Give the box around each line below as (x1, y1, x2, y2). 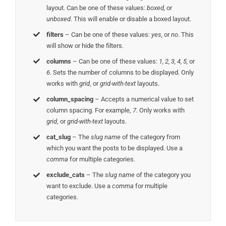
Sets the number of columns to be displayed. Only (51, 68, 194, 76)
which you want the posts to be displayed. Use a (46, 144, 183, 152)
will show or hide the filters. (46, 41, 124, 49)
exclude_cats (46, 171, 85, 179)
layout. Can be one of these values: (46, 4, 147, 12)
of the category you (135, 171, 191, 179)
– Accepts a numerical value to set (93, 95, 194, 103)
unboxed (46, 15, 71, 23)
